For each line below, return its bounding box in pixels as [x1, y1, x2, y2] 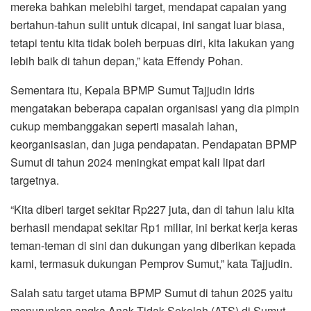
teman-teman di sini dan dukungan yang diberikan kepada [10, 237, 296, 253]
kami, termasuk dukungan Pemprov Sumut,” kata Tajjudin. [10, 255, 292, 271]
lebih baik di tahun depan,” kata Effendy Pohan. [10, 52, 243, 69]
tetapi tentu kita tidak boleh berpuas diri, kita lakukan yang [10, 34, 294, 51]
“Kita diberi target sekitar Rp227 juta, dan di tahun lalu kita [10, 201, 294, 217]
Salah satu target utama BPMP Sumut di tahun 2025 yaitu [10, 284, 293, 301]
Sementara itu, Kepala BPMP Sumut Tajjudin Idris [10, 81, 255, 98]
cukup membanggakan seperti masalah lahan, [10, 117, 237, 134]
